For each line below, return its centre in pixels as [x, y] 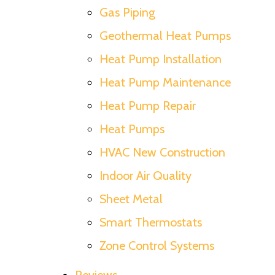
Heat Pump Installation [161, 59]
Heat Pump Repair [148, 105]
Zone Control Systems [157, 245]
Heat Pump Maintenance [165, 82]
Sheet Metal [131, 199]
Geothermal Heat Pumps [165, 35]
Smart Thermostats [151, 222]
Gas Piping [127, 12]
